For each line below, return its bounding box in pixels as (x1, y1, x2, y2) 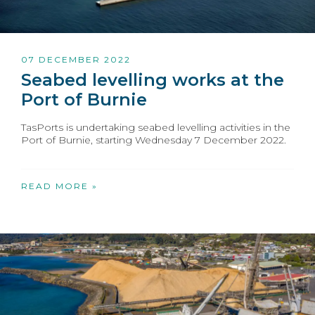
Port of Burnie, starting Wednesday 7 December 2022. (21, 133, 286, 146)
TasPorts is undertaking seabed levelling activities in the (21, 120, 290, 134)
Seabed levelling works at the (21, 69, 284, 90)
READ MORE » (21, 180, 98, 191)
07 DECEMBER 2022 (21, 53, 131, 65)
